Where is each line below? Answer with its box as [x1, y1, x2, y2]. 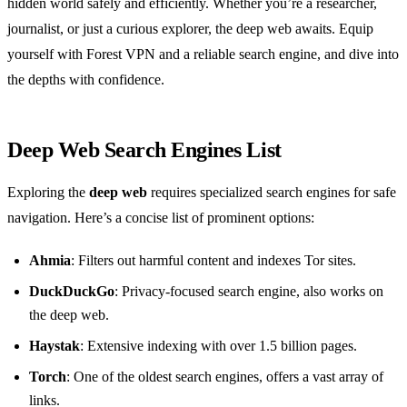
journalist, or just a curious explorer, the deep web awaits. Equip [7, 21, 373, 37]
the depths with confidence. [7, 72, 164, 88]
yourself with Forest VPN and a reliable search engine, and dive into [7, 46, 399, 63]
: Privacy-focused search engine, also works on [114, 283, 383, 300]
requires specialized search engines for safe [147, 184, 396, 201]
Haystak [29, 338, 80, 354]
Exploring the [7, 184, 89, 201]
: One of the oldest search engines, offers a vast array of [66, 369, 383, 385]
